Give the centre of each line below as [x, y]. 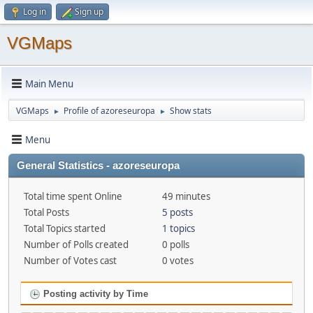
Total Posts [46, 212]
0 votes [177, 261]
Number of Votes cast [70, 261]
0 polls [175, 245]
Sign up [89, 12]
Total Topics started [65, 228]
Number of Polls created [76, 245]
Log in [35, 12]
